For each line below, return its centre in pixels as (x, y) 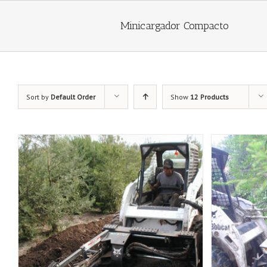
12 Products (209, 97)
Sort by (38, 97)
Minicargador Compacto (175, 26)
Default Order (73, 97)
